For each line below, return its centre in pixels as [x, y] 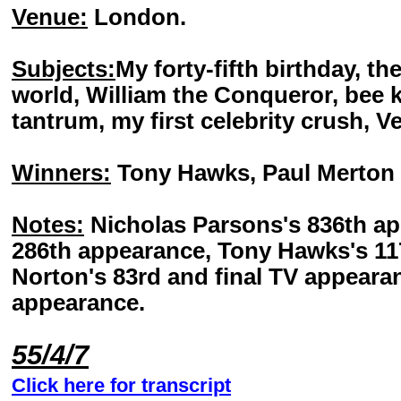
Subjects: [64, 69]
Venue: [50, 17]
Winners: [61, 173]
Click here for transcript [121, 385]
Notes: [48, 225]
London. [137, 17]
